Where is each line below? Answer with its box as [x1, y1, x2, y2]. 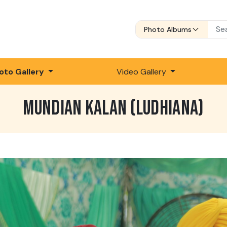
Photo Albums [144, 24, 192, 34]
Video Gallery [117, 66, 169, 77]
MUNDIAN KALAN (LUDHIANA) [23, 96, 204, 121]
